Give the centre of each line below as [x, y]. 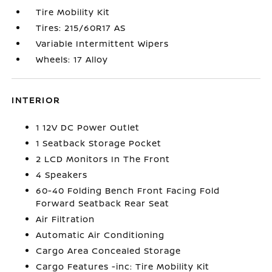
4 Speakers [62, 175]
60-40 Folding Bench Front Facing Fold [128, 190]
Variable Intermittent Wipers [103, 43]
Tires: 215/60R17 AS [81, 28]
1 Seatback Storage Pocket [99, 143]
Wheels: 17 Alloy [72, 59]
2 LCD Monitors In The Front [103, 159]
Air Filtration [66, 219]
